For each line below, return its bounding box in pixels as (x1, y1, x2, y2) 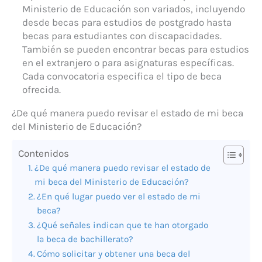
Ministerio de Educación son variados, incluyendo (22, 3, 245, 15)
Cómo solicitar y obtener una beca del (37, 249, 191, 260)
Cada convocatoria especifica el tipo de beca (22, 70, 222, 82)
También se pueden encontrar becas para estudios (22, 43, 249, 56)
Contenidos (18, 147, 69, 160)
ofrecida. (22, 84, 61, 96)
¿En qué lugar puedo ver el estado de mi (37, 191, 201, 202)
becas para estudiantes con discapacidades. (22, 30, 222, 42)
